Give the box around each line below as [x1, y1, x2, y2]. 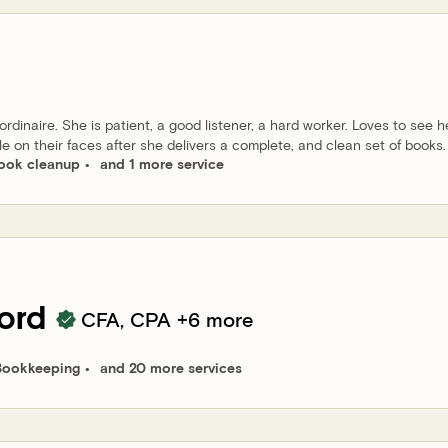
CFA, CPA [81, 306, 171, 331]
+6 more [171, 306, 253, 331]
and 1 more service [100, 155, 224, 172]
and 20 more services [100, 359, 242, 376]
